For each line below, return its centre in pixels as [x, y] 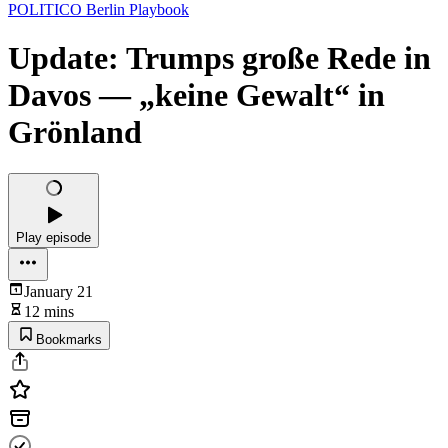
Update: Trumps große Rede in [219, 58]
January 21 [58, 291]
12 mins [49, 311]
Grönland [75, 132]
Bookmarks [69, 339]
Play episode [53, 237]
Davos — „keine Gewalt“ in [196, 95]
